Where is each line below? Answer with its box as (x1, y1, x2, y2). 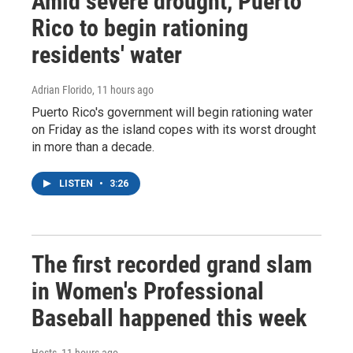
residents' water (32, 41, 182, 69)
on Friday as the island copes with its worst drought (32, 122, 316, 137)
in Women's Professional (32, 277, 264, 305)
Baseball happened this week (32, 304, 307, 332)
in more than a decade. (32, 139, 154, 154)
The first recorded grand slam (32, 251, 312, 278)
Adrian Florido (32, 84, 92, 96)
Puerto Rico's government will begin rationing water (32, 105, 313, 120)
